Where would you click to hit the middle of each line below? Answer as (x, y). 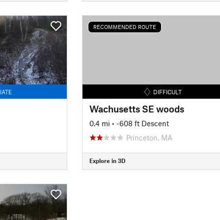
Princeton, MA (149, 137)
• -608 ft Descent (140, 123)
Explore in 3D (107, 161)
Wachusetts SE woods (137, 109)
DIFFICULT (168, 92)
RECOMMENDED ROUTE (124, 27)
